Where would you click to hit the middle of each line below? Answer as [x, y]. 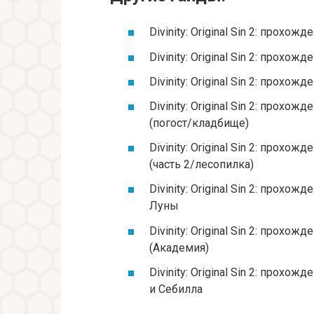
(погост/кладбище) [199, 123]
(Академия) [179, 247]
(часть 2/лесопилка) [202, 165]
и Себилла [176, 289]
